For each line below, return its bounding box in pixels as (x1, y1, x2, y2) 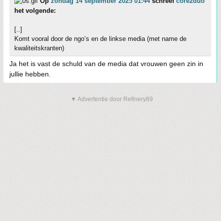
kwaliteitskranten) (14, 44, 64, 52)
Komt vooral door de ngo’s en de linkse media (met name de (14, 35, 186, 43)
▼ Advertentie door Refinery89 (71, 96, 153, 103)
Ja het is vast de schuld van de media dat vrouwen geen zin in (9, 60, 203, 68)
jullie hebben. (9, 70, 51, 78)
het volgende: (14, 7, 56, 15)
